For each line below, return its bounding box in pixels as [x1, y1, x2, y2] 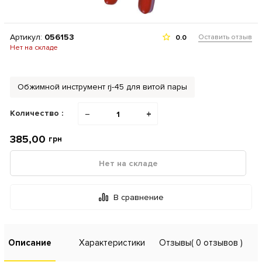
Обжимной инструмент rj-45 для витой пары [18, 82, 187, 92]
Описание [8, 237, 51, 248]
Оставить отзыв [198, 33, 252, 42]
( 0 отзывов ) [191, 237, 243, 248]
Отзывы [159, 237, 191, 248]
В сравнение [113, 192, 164, 202]
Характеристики [79, 237, 145, 248]
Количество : [10, 108, 63, 118]
